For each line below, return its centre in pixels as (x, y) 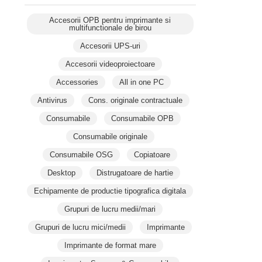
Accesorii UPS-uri (110, 46)
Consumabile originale (110, 136)
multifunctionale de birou (110, 27)
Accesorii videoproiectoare (110, 64)
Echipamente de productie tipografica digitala (110, 191)
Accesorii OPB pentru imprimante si (110, 20)
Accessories (77, 82)
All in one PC (142, 82)
